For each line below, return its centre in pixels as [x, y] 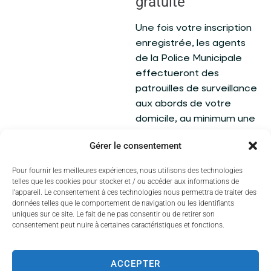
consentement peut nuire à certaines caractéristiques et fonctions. [118, 225]
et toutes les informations [196, 253]
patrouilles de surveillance [196, 89]
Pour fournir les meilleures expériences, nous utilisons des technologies [127, 171]
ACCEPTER [135, 263]
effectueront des [177, 73]
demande [166, 211]
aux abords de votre [183, 104]
